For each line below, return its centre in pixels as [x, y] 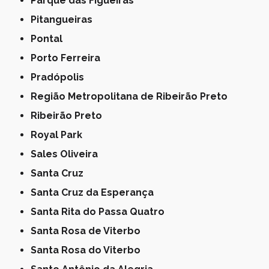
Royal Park [60, 135]
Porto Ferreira [69, 58]
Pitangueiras [65, 20]
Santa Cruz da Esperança [95, 193]
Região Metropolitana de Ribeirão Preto [133, 97]
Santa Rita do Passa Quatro [101, 212]
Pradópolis [61, 77]
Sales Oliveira [68, 154]
